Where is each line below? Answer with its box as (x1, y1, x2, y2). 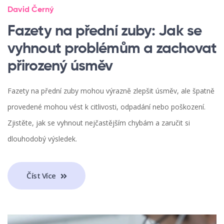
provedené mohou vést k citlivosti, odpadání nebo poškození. (7, 101, 205, 111)
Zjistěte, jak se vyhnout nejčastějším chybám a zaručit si (7, 117, 190, 127)
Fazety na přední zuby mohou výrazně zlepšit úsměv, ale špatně (7, 85, 214, 95)
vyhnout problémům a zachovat (7, 41, 216, 56)
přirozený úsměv (7, 58, 113, 74)
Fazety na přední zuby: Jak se (7, 23, 201, 39)
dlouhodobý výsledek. (7, 133, 77, 143)
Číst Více (26, 170, 58, 181)
